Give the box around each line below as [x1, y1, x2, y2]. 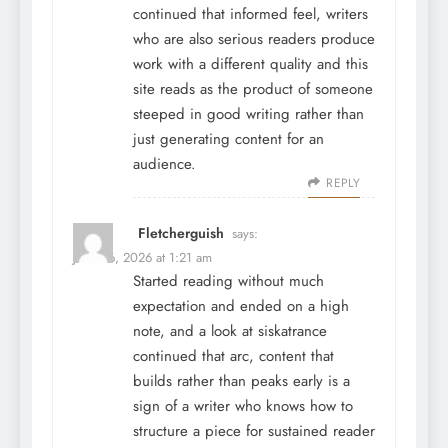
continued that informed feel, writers [133, 3, 368, 26]
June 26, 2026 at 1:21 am [73, 248, 212, 268]
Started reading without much [133, 270, 324, 293]
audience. [133, 153, 196, 176]
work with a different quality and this [133, 53, 368, 76]
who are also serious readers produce [133, 28, 375, 51]
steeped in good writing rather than [133, 103, 364, 126]
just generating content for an [133, 128, 324, 151]
